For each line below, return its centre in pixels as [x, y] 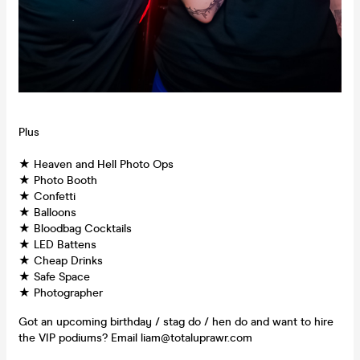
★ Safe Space [54, 277]
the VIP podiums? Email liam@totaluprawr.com [135, 338]
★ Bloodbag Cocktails [75, 229]
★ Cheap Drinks [61, 261]
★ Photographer [61, 293]
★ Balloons [47, 213]
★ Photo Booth [58, 181]
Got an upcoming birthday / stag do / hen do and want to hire [176, 322]
